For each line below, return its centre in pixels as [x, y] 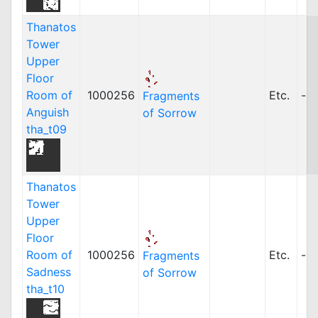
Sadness [49, 272]
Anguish [48, 112]
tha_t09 [46, 129]
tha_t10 [45, 289]
